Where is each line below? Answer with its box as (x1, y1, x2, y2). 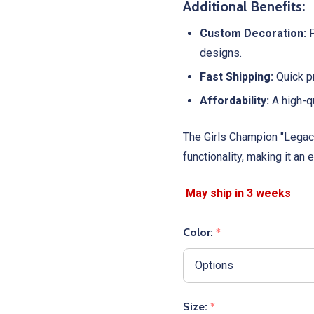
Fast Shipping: (200, 69, 273, 83)
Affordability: (200, 93, 269, 107)
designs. (200, 46, 242, 60)
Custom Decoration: (200, 26, 306, 40)
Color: (183, 225, 216, 239)
